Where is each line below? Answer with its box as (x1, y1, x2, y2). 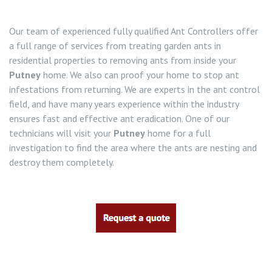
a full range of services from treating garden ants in (9, 39, 221, 52)
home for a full (145, 127, 211, 139)
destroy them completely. (9, 156, 114, 168)
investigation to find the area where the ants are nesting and (9, 141, 257, 154)
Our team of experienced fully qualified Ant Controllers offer (9, 25, 258, 37)
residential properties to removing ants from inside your (9, 54, 236, 66)
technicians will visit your (9, 127, 114, 139)
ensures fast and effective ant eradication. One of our (9, 112, 229, 124)
